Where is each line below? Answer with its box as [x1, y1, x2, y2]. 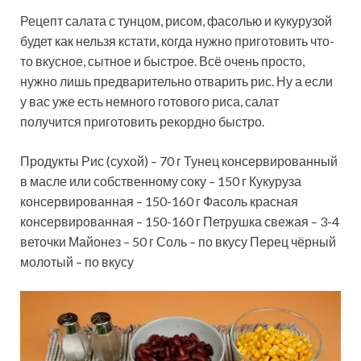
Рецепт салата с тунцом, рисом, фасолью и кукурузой [20, 12, 332, 28]
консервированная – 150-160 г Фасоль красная [20, 193, 298, 209]
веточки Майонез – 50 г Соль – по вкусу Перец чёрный [20, 233, 336, 249]
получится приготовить [20, 113, 160, 129]
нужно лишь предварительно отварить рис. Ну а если [20, 73, 333, 89]
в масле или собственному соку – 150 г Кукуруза [20, 172, 301, 189]
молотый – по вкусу [20, 253, 134, 269]
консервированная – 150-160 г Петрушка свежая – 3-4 [20, 213, 339, 229]
